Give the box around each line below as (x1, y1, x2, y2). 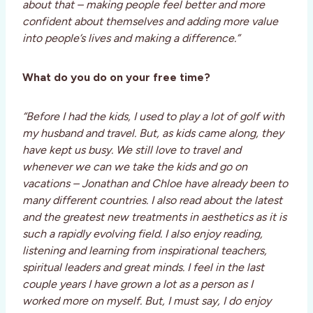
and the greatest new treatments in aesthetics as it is (22, 210, 286, 224)
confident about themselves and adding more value (22, 15, 278, 29)
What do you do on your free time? (22, 71, 210, 85)
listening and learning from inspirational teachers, (22, 244, 267, 258)
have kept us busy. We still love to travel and (22, 143, 241, 157)
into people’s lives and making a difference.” (22, 31, 240, 45)
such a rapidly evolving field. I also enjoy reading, (22, 227, 263, 241)
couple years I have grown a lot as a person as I (22, 277, 253, 291)
